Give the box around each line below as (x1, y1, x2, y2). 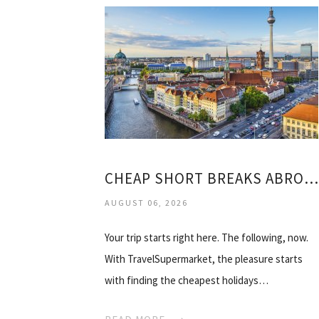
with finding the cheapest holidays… (105, 273, 268, 287)
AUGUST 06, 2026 (105, 197, 188, 208)
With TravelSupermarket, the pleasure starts (105, 251, 303, 266)
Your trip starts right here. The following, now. (105, 230, 308, 244)
